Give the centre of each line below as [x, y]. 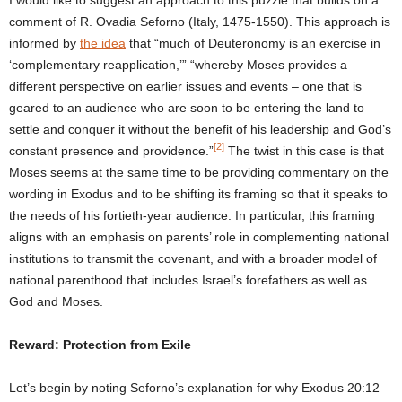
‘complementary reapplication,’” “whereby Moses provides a [178, 64]
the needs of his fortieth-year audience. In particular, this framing [192, 215]
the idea [103, 43]
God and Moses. [56, 301]
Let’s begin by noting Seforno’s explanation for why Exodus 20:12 [194, 387]
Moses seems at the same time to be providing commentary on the [199, 172]
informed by [44, 43]
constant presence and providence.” [111, 150]
